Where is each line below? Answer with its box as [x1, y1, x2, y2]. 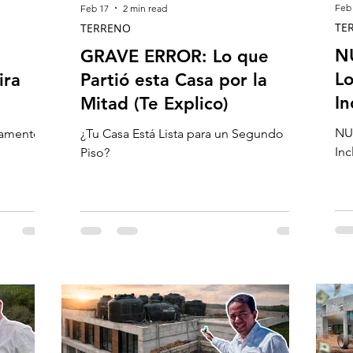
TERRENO [80, 20, 131, 35]
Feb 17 [80, 2, 109, 14]
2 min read [123, 2, 167, 14]
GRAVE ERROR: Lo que [80, 46, 269, 67]
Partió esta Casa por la [80, 69, 267, 91]
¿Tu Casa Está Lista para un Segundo [80, 126, 284, 141]
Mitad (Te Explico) [80, 93, 229, 114]
